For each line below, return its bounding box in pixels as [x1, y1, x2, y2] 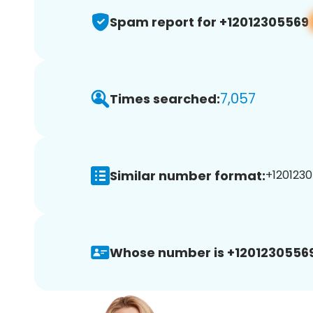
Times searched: [110, 89, 220, 108]
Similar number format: [110, 166, 265, 184]
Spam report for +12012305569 [110, 13, 309, 31]
